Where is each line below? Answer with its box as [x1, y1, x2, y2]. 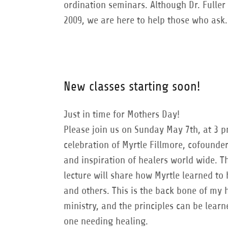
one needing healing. [63, 215, 151, 227]
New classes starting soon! [63, 79, 200, 94]
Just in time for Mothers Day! [63, 108, 180, 120]
